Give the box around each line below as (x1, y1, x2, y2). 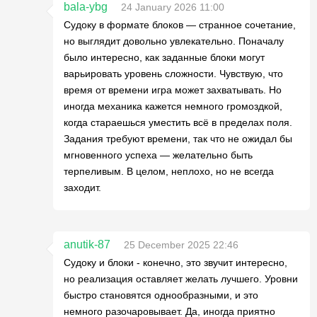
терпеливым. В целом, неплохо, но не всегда (64, 166, 274, 177)
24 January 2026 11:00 (121, 1, 224, 13)
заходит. (64, 182, 101, 193)
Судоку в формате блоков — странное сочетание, (64, 19, 296, 30)
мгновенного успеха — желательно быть (64, 149, 253, 161)
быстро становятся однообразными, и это (64, 289, 258, 301)
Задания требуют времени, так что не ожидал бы (64, 133, 292, 144)
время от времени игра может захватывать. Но (64, 84, 282, 96)
